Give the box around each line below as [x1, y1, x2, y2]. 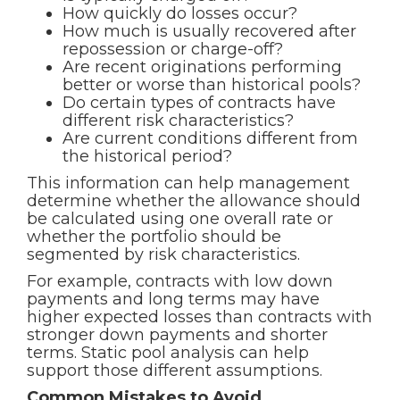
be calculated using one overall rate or [27, 209, 333, 229]
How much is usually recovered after [62, 21, 356, 41]
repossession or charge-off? [62, 39, 283, 59]
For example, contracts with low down [27, 271, 333, 291]
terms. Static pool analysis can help [27, 343, 309, 362]
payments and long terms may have [27, 289, 320, 309]
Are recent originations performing [62, 57, 342, 77]
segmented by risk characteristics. [27, 245, 300, 264]
